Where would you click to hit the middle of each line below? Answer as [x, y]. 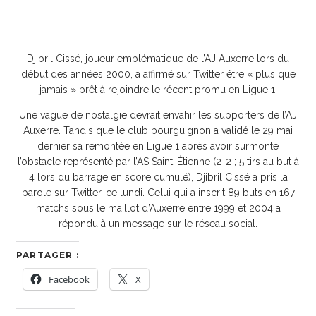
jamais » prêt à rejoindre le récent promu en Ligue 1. [158, 89]
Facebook [69, 279]
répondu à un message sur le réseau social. [158, 223]
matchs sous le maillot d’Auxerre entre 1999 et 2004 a [158, 208]
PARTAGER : [48, 255]
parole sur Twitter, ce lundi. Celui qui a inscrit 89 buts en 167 [158, 192]
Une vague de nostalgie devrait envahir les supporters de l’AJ [158, 115]
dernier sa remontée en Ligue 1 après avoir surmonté [158, 146]
